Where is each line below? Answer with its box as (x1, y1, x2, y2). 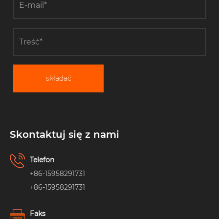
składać (45, 73, 71, 83)
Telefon (30, 155, 54, 164)
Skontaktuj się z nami (10, 129, 119, 141)
